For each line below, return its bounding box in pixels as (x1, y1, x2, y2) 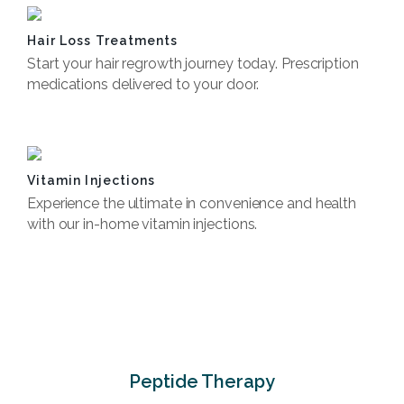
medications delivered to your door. (27, 76, 259, 93)
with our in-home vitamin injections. (27, 216, 258, 233)
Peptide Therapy (129, 371, 275, 392)
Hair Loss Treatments (27, 33, 179, 48)
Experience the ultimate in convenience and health (27, 195, 357, 212)
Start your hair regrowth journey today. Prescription (27, 55, 359, 72)
